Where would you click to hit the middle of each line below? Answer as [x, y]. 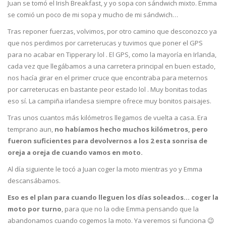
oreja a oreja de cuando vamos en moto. [75, 153]
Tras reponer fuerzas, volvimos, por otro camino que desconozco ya [112, 32]
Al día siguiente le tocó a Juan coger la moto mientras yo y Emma [105, 169]
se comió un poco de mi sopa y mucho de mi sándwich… [93, 15]
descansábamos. [34, 181]
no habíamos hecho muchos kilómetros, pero [131, 129]
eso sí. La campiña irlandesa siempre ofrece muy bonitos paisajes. [109, 101]
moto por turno [35, 209]
